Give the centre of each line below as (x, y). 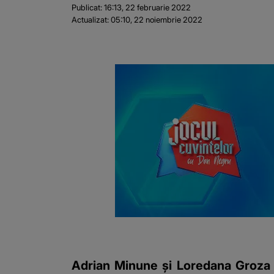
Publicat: (87, 8)
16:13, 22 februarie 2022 (147, 8)
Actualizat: (90, 20)
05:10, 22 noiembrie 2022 (157, 20)
